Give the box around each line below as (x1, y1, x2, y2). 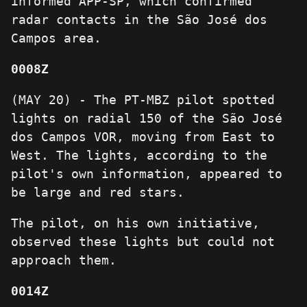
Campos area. (11, 31, 101, 46)
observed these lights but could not (11, 234, 275, 249)
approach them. (11, 253, 116, 268)
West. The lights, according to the (11, 148, 267, 163)
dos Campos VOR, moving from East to (11, 130, 275, 145)
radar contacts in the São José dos (11, 12, 267, 27)
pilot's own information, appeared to (11, 167, 282, 182)
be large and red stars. (11, 185, 184, 200)
